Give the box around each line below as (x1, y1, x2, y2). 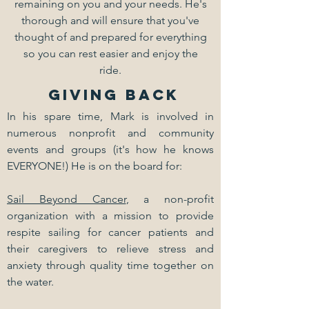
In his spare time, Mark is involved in (7, 110, 214, 123)
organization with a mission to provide (7, 209, 214, 222)
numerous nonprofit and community (7, 126, 214, 139)
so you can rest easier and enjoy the (23, 47, 198, 60)
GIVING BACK (48, 86, 179, 104)
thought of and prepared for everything (14, 30, 207, 43)
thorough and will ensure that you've (21, 14, 199, 27)
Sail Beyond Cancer (7, 192, 126, 206)
